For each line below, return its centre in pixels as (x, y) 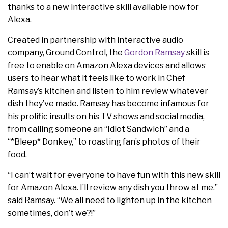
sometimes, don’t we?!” (52, 213)
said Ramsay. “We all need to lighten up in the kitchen (110, 201)
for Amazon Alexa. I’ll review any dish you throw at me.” (113, 188)
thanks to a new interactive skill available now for (103, 7)
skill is (197, 53)
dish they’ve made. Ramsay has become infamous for (108, 104)
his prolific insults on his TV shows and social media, (106, 117)
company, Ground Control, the (66, 53)
